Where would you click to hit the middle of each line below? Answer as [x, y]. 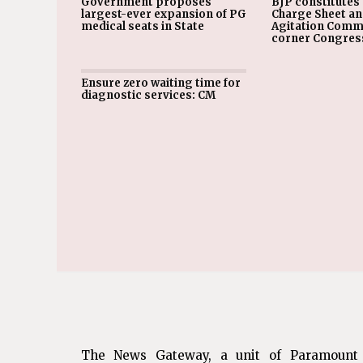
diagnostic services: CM [148, 95]
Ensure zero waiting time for [160, 83]
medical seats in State [142, 26]
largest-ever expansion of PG [163, 14]
